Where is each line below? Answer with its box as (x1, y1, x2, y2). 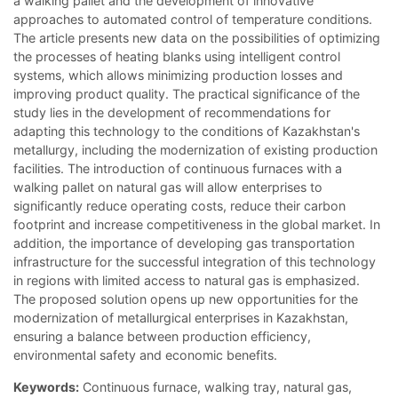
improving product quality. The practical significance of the (13, 85, 360, 101)
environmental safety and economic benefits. (13, 346, 277, 362)
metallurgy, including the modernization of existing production (13, 141, 378, 157)
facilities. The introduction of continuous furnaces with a (13, 160, 342, 176)
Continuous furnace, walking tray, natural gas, (79, 378, 352, 394)
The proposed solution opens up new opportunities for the (13, 291, 358, 306)
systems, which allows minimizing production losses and (13, 67, 343, 83)
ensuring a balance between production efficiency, (13, 328, 311, 344)
